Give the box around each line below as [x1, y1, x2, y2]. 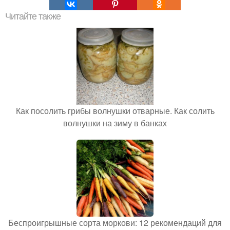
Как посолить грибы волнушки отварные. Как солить [15, 104, 215, 117]
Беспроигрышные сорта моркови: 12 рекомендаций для [8, 216, 222, 228]
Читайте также [5, 11, 61, 22]
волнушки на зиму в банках [63, 117, 167, 129]
